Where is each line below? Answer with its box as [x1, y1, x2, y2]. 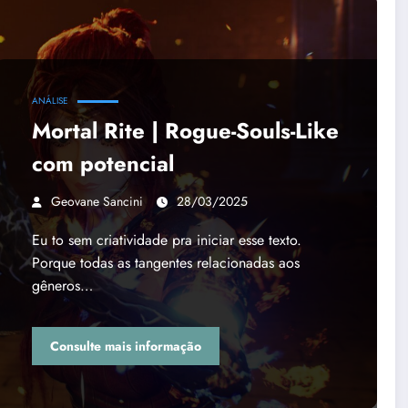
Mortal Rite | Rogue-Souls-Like [31, 115, 339, 148]
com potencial [31, 148, 174, 180]
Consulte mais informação [49, 336, 201, 355]
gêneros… [31, 275, 93, 297]
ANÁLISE [31, 94, 68, 108]
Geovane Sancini [50, 192, 143, 211]
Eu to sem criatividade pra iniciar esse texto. [31, 229, 301, 251]
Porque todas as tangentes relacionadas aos [31, 252, 300, 274]
